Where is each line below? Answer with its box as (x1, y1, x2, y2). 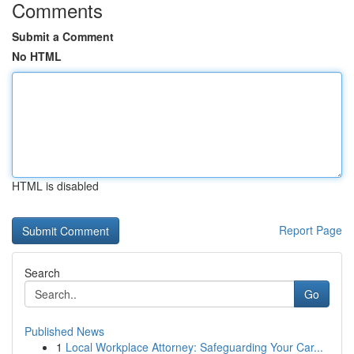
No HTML (12, 48, 62, 64)
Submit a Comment (12, 28, 114, 44)
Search (24, 265, 60, 281)
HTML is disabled (12, 178, 99, 194)
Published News (24, 323, 104, 339)
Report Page (279, 222, 342, 238)
